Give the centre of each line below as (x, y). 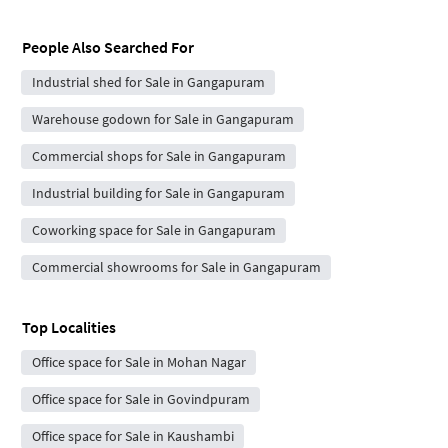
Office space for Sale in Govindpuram (140, 399)
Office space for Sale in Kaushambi (132, 436)
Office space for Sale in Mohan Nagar (138, 362)
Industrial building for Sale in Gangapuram (158, 193)
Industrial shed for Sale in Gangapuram (148, 82)
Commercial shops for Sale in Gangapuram (158, 156)
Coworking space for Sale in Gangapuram (153, 230)
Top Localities (69, 327)
